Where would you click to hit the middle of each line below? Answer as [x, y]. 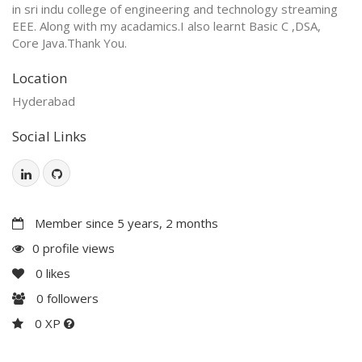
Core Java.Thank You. [69, 42]
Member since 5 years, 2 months [125, 223]
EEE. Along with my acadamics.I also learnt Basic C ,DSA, [166, 25]
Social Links [49, 136]
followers [71, 298]
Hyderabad [44, 101]
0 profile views [74, 248]
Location [40, 78]
